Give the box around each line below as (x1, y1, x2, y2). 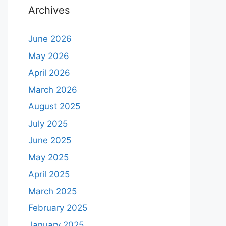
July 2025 (28, 118, 68, 129)
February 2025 (28, 203, 87, 213)
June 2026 (28, 34, 72, 44)
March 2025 (28, 186, 77, 196)
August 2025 (28, 101, 80, 111)
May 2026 (28, 50, 69, 61)
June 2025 (28, 135, 71, 145)
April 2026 (28, 68, 70, 78)
